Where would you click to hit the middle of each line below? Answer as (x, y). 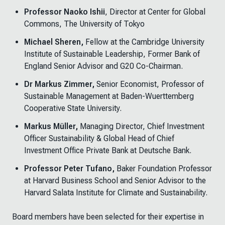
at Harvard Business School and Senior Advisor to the (115, 181)
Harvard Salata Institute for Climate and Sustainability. (116, 193)
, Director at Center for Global (155, 12)
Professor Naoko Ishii (65, 12)
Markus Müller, (52, 126)
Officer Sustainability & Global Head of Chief (99, 138)
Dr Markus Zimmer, (59, 84)
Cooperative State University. (73, 108)
